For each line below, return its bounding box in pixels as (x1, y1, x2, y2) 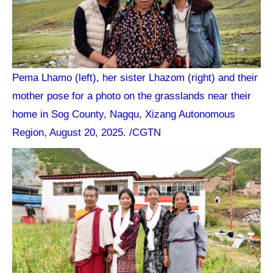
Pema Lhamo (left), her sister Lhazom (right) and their (12, 71, 258, 84)
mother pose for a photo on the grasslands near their (12, 90, 252, 102)
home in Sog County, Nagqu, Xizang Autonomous (12, 108, 236, 121)
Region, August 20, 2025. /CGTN (12, 126, 161, 139)
